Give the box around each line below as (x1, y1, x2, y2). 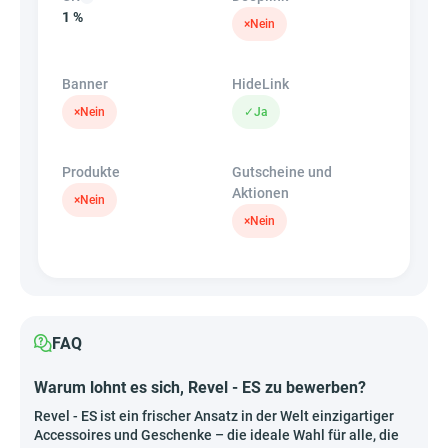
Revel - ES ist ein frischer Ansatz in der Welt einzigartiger (34, 408, 394, 425)
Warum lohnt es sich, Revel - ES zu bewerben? (34, 378, 366, 398)
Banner (62, 76, 108, 93)
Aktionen (232, 185, 289, 202)
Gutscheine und (232, 164, 332, 181)
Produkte (62, 164, 120, 181)
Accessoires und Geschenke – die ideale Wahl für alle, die (34, 427, 399, 444)
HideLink (232, 76, 289, 93)
